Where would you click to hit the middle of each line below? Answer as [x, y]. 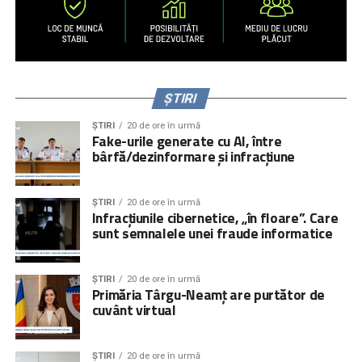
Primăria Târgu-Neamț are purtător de [208, 294]
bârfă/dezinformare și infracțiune [194, 156]
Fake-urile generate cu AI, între [187, 141]
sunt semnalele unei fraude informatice [212, 233]
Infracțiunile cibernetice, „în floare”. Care [215, 217]
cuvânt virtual [134, 309]
